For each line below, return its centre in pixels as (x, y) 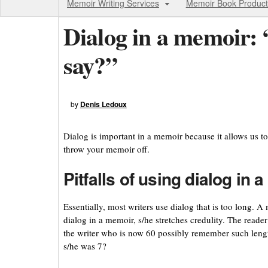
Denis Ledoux (103, 104)
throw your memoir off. (106, 149)
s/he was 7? (85, 246)
